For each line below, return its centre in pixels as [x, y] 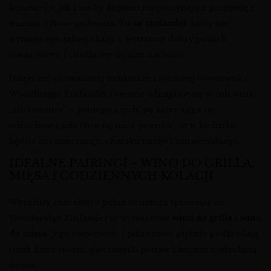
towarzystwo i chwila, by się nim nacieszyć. [99, 54]
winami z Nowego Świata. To [71, 23]
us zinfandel [160, 23]
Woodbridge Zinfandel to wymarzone [91, 218]
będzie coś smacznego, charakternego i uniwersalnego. [125, 141]
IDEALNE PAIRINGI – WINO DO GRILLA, [132, 163]
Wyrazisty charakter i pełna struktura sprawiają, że [116, 202]
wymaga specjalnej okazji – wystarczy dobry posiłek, [118, 39]
